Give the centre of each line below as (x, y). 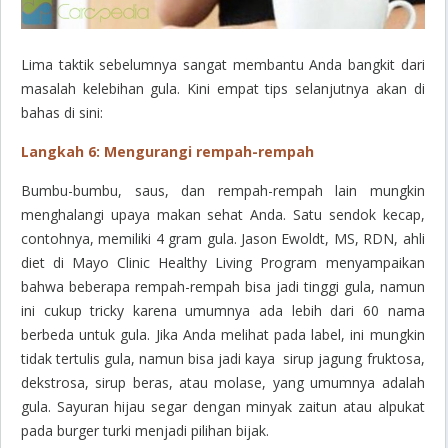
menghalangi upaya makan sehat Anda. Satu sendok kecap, (223, 215)
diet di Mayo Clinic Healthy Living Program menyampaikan (223, 263)
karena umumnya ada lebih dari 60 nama (274, 311)
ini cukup (56, 311)
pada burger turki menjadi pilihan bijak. (145, 431)
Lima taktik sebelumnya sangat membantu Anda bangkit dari (223, 65)
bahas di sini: (62, 113)
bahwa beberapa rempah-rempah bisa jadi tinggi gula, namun (223, 287)
